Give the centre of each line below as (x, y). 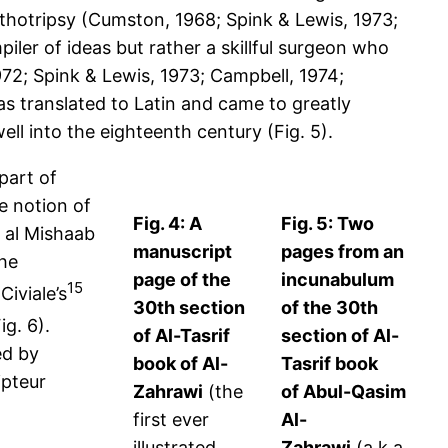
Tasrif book (329, 364)
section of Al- (340, 336)
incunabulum (337, 280)
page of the (182, 280)
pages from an (342, 252)
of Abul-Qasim (343, 392)
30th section (189, 308)
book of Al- (180, 364)
